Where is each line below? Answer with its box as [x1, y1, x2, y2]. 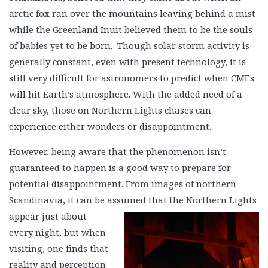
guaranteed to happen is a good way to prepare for [9, 161, 231, 173]
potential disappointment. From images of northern [9, 177, 236, 190]
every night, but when [9, 226, 106, 238]
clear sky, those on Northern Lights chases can [9, 103, 211, 116]
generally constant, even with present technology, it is [9, 55, 246, 68]
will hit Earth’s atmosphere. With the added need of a [9, 87, 242, 100]
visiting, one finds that [9, 242, 108, 254]
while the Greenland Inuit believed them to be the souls [9, 23, 252, 35]
